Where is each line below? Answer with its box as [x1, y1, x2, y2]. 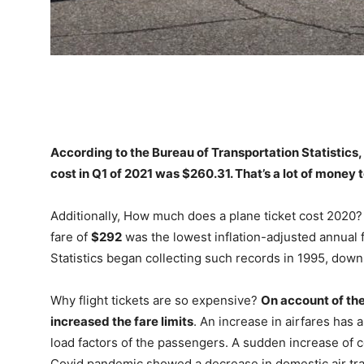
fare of [50, 229, 91, 245]
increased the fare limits [50, 314, 193, 329]
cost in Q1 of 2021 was [50, 166, 182, 181]
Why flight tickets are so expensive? [50, 292, 261, 308]
